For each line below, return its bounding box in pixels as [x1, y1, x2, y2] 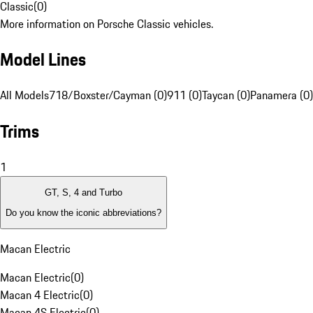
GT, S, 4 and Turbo [45, 187, 122, 198]
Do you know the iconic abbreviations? [6, 207, 161, 218]
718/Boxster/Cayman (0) [49, 87, 167, 104]
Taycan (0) [202, 87, 250, 104]
